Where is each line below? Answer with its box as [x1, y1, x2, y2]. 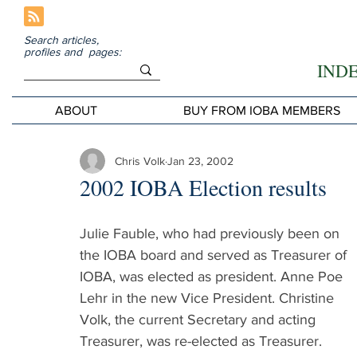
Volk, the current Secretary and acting [80, 312, 320, 328]
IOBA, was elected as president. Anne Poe [80, 269, 347, 284]
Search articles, [23, 33, 102, 46]
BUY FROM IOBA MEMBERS [182, 104, 340, 117]
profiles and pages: [23, 45, 121, 58]
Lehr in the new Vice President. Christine [80, 290, 338, 306]
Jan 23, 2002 [167, 154, 233, 167]
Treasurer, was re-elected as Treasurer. [80, 333, 322, 349]
